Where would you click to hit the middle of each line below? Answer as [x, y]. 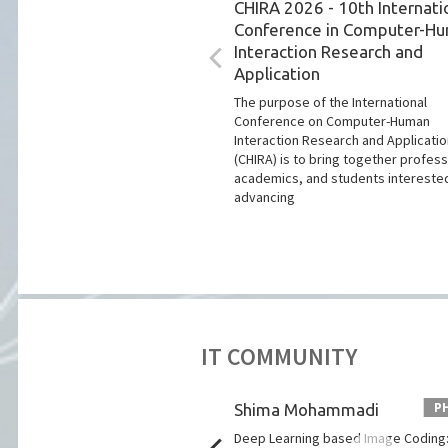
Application [277, 73]
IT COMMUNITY [279, 356]
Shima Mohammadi [307, 409]
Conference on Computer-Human [332, 121]
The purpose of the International [331, 102]
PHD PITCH [156, 407]
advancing [265, 197]
